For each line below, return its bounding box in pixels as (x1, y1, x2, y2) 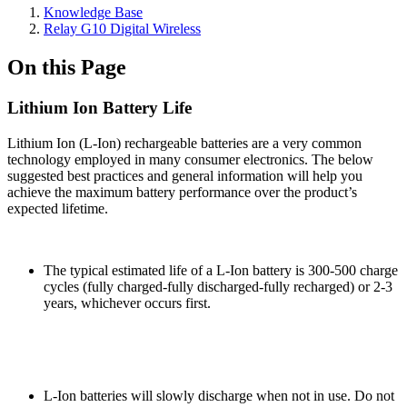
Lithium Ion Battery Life (7, 97, 192, 117)
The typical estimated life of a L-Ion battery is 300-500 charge (44, 262, 398, 278)
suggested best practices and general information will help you (7, 167, 362, 184)
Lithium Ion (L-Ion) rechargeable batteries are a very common (7, 134, 362, 151)
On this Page (7, 55, 126, 79)
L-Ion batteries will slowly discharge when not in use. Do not (44, 387, 394, 403)
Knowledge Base (44, 5, 143, 20)
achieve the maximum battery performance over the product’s (7, 184, 357, 200)
